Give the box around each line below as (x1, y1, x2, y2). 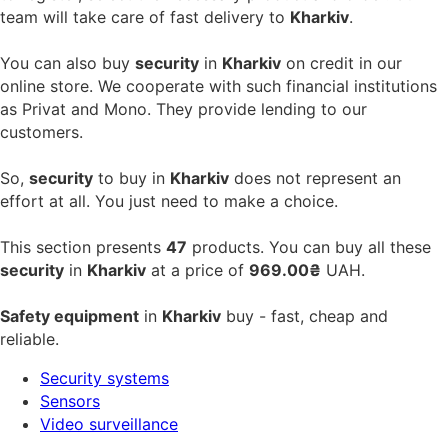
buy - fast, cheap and (221, 305, 388, 326)
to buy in (93, 167, 170, 188)
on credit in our (281, 52, 402, 73)
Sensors (40, 390, 100, 411)
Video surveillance (40, 413, 178, 434)
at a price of (146, 259, 249, 280)
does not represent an (229, 167, 401, 188)
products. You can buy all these (187, 236, 431, 257)
